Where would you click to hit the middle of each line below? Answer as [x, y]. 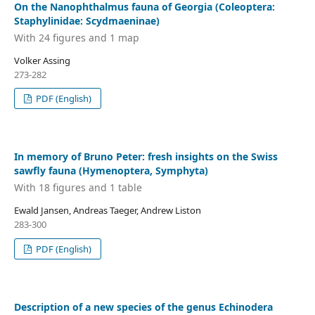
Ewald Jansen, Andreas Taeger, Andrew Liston [107, 210]
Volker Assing [42, 60]
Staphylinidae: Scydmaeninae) [86, 21]
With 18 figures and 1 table [78, 187]
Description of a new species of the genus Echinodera [143, 307]
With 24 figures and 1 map [76, 37]
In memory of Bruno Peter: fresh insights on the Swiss [146, 157]
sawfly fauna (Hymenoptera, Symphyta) [111, 171]
